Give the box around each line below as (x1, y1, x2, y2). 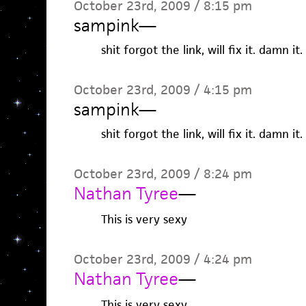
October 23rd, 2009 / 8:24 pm (73, 165, 252, 182)
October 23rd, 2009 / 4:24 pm (73, 251, 252, 268)
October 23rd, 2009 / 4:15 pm (73, 81, 252, 98)
